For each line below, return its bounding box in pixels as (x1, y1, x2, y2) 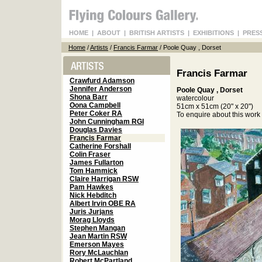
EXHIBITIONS (193, 29, 234, 36)
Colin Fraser (70, 150, 111, 158)
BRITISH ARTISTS (129, 29, 184, 36)
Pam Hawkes (70, 183, 113, 191)
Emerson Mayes (70, 240, 124, 249)
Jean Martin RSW (70, 232, 127, 240)
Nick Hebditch (70, 191, 116, 199)
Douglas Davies (70, 126, 122, 134)
